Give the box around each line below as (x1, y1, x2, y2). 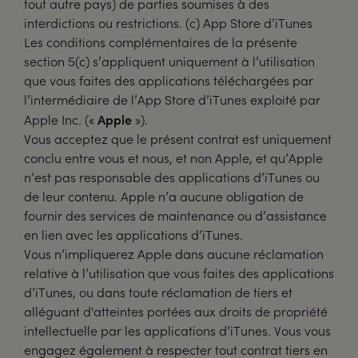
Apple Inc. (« (24, 111, 97, 128)
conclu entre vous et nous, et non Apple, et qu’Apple (24, 149, 323, 166)
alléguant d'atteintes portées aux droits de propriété (24, 303, 328, 320)
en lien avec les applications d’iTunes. (24, 226, 243, 243)
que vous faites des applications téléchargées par (24, 72, 313, 89)
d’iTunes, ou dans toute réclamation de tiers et (24, 284, 292, 300)
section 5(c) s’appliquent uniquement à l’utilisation (24, 53, 315, 70)
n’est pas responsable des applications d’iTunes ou (24, 169, 320, 185)
